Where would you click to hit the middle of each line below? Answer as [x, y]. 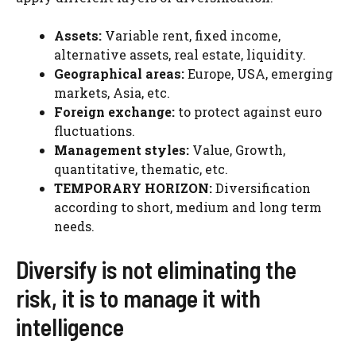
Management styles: [122, 150]
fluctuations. [95, 131]
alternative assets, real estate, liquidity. [180, 55]
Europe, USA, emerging [259, 74]
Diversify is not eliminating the [156, 270]
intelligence [70, 327]
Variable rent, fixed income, [191, 36]
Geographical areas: [119, 74]
